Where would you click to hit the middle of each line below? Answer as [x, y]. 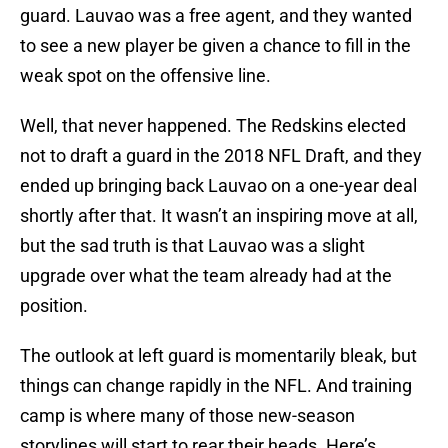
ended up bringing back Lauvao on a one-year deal [218, 186]
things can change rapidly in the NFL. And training [216, 386]
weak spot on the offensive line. [145, 76]
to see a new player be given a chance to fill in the [215, 46]
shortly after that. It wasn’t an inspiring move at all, [219, 216]
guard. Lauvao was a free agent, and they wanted [216, 16]
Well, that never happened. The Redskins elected [213, 126]
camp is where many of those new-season [187, 416]
